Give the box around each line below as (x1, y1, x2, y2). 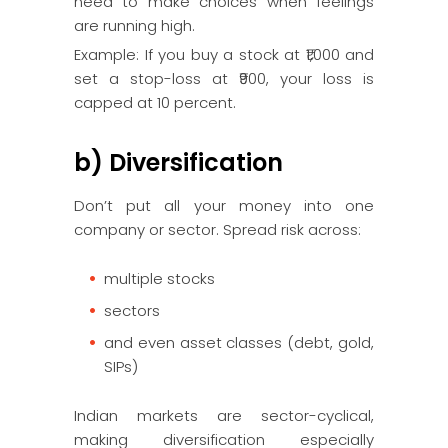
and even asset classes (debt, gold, (104, 332, 374, 353)
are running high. (74, 15, 195, 36)
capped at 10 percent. (74, 92, 236, 113)
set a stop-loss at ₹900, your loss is (74, 68, 374, 89)
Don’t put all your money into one (74, 195, 374, 216)
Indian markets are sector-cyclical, (74, 405, 374, 426)
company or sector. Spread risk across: (74, 219, 361, 240)
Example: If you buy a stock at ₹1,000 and (74, 44, 374, 65)
